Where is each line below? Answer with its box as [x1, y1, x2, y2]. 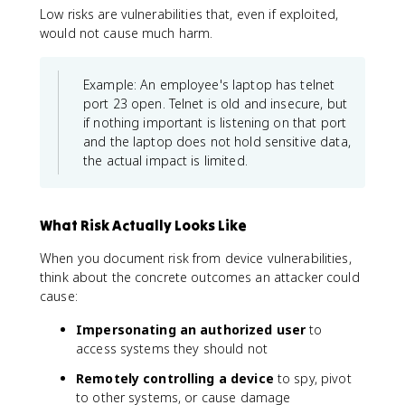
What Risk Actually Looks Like [40, 215, 247, 234]
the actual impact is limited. [83, 151, 248, 169]
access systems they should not [76, 339, 268, 357]
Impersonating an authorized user [76, 320, 306, 338]
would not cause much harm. [40, 24, 213, 42]
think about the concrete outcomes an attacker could [40, 268, 360, 286]
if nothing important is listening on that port [83, 113, 347, 131]
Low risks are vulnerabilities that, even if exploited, [40, 5, 339, 23]
